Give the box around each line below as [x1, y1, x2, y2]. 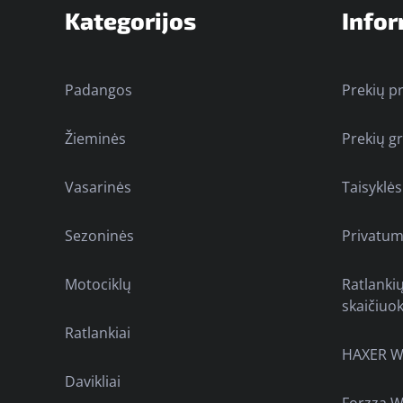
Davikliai [65, 372, 121, 392]
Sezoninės [65, 226, 134, 246]
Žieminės [65, 129, 126, 149]
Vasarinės [65, 177, 131, 198]
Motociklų [65, 274, 131, 295]
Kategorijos [65, 6, 196, 35]
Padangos [65, 80, 132, 101]
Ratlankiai [65, 323, 130, 344]
